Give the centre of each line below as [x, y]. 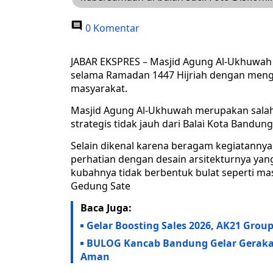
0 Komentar [111, 28]
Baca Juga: [106, 208]
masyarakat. [99, 89]
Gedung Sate [101, 186]
